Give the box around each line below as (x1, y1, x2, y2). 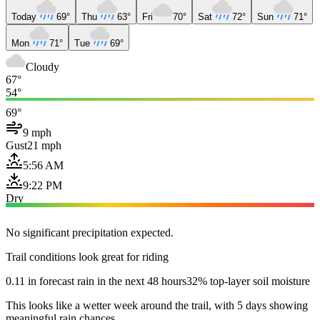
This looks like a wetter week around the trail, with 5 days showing (6, 299, 308, 311)
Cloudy (26, 60, 59, 73)
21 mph (27, 139, 61, 151)
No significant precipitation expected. (6, 226, 174, 239)
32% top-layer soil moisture (186, 274, 310, 287)
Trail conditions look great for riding (6, 250, 169, 263)
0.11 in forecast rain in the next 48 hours (6, 274, 186, 287)
